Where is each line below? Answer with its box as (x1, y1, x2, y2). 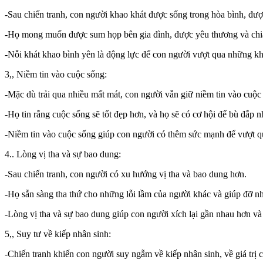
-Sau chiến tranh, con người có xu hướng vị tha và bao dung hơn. (5, 168, 247, 179)
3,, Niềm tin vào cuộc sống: (5, 69, 107, 79)
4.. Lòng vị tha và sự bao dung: (5, 149, 121, 159)
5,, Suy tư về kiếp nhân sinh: (5, 228, 111, 239)
